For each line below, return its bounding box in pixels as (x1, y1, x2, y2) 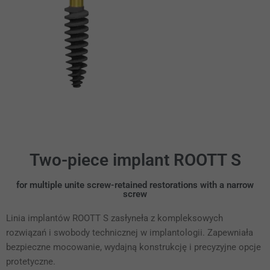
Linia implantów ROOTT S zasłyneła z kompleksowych (6, 213, 223, 224)
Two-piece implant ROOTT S (29, 150, 241, 171)
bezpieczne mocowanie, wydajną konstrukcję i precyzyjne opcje (6, 242, 261, 253)
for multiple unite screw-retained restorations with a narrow (16, 180, 254, 191)
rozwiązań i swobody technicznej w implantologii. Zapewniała (6, 227, 253, 239)
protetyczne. (6, 256, 58, 268)
